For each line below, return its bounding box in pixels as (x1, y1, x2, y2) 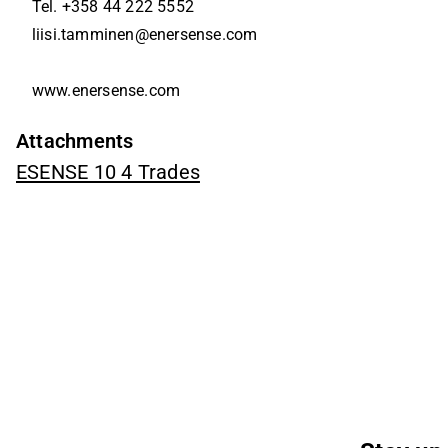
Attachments (16, 128, 134, 153)
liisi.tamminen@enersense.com (31, 25, 258, 45)
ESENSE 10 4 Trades (16, 159, 200, 184)
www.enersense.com (31, 81, 181, 101)
